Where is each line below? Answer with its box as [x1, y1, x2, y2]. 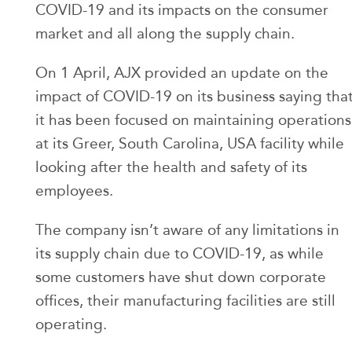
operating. [35, 315, 107, 334]
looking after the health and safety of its [35, 158, 307, 177]
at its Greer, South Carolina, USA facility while [35, 134, 344, 153]
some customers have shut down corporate [35, 268, 326, 287]
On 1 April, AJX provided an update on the [35, 64, 328, 82]
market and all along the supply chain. [35, 24, 295, 43]
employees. [35, 181, 113, 200]
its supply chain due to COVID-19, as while [35, 244, 324, 263]
